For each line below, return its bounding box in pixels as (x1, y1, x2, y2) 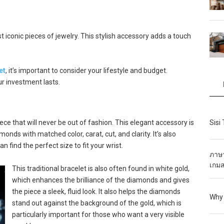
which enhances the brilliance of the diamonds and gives (11, 176, 189, 184)
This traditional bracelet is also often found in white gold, (11, 164, 189, 173)
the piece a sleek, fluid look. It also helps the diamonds (11, 187, 180, 196)
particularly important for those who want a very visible (11, 210, 184, 219)
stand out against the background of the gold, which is (11, 199, 181, 207)
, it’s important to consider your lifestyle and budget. (5, 66, 167, 75)
